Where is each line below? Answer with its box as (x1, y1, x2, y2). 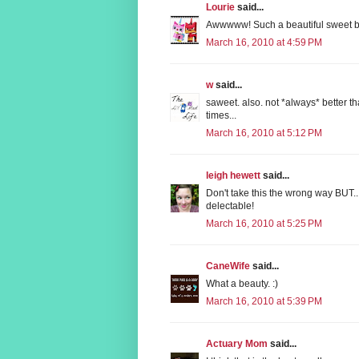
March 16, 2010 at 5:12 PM (206, 127, 322, 139)
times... (206, 109, 236, 121)
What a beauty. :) (206, 277, 278, 289)
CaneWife (206, 260, 250, 272)
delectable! (206, 200, 254, 212)
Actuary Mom (206, 337, 268, 349)
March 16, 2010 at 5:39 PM (206, 295, 322, 307)
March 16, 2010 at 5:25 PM (206, 217, 322, 229)
